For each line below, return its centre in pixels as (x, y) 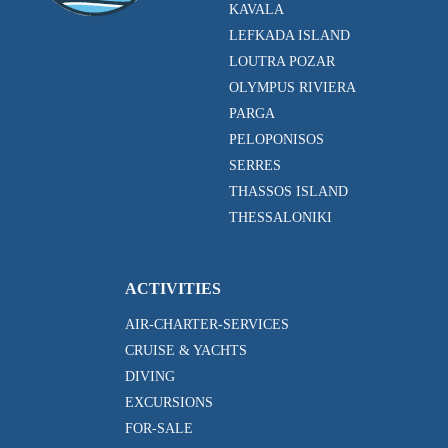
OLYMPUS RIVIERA (292, 87)
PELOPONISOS (276, 139)
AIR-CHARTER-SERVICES (206, 324)
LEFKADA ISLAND (289, 35)
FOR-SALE (158, 428)
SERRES (255, 165)
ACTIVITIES (172, 288)
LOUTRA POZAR (282, 61)
